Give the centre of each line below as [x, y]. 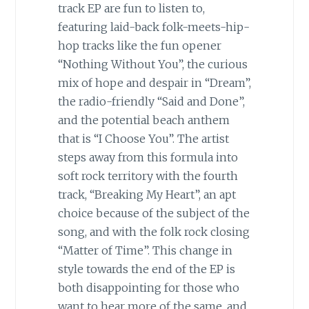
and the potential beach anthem [143, 120]
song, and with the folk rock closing [153, 232]
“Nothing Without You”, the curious [152, 64]
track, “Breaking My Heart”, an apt [147, 195]
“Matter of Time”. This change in [145, 251]
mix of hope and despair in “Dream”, [154, 83]
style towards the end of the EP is [146, 269]
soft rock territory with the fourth [148, 176]
